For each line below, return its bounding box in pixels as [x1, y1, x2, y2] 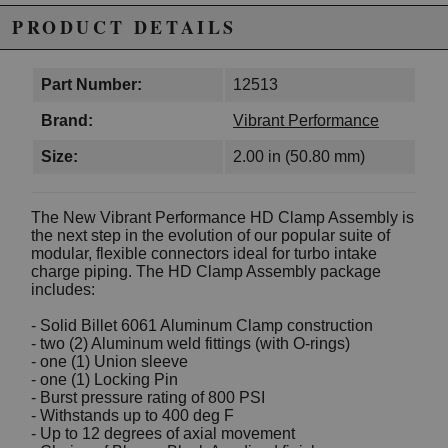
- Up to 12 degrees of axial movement [31, 425, 295, 443]
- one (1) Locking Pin [31, 371, 178, 389]
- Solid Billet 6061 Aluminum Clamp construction [31, 317, 373, 335]
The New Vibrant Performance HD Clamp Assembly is [31, 209, 414, 227]
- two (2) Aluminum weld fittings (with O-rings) [31, 335, 350, 353]
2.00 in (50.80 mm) [233, 148, 365, 166]
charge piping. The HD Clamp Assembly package [31, 263, 381, 281]
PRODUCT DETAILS [12, 14, 237, 41]
